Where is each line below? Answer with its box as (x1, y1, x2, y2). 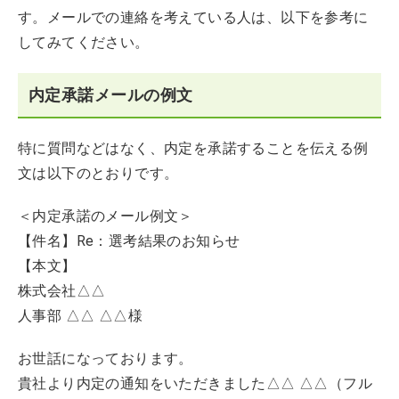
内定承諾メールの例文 (28, 85, 193, 104)
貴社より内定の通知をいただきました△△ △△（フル (18, 375, 372, 392)
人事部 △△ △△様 (18, 307, 142, 324)
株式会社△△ (18, 282, 106, 299)
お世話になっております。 (18, 350, 193, 367)
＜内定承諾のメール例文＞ (18, 208, 193, 224)
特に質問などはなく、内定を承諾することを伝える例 (18, 140, 369, 157)
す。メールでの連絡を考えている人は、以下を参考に (18, 9, 369, 26)
